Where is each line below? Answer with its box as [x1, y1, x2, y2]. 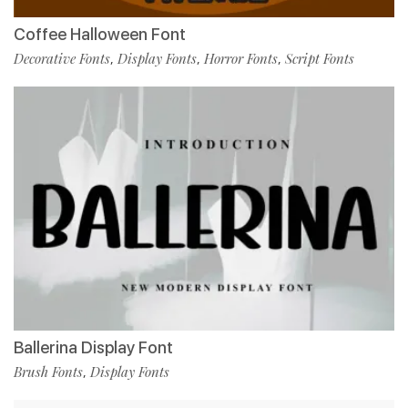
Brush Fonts [14, 362, 83, 381]
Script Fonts [285, 48, 354, 67]
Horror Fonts [204, 48, 278, 67]
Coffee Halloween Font [14, 24, 186, 44]
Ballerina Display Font [14, 337, 173, 357]
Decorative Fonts [14, 48, 110, 67]
